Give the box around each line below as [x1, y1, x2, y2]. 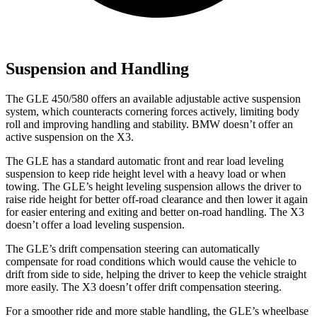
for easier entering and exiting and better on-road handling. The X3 [6, 206, 304, 219]
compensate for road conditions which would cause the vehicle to [6, 255, 296, 268]
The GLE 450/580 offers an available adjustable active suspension [6, 93, 301, 105]
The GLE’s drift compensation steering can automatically [6, 243, 260, 255]
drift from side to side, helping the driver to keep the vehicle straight [6, 268, 306, 281]
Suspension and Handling [6, 59, 189, 79]
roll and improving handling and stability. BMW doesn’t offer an [6, 118, 293, 131]
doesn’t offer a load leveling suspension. [6, 219, 185, 231]
